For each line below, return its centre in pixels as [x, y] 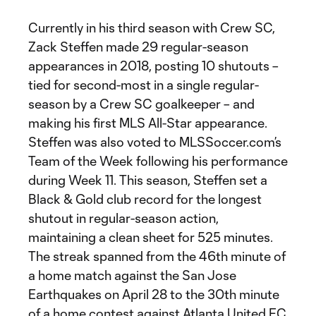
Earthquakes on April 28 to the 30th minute [154, 294]
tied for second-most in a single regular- [144, 85]
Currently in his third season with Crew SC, [152, 28]
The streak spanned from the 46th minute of [157, 256]
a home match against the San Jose [132, 275]
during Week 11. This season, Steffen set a [148, 180]
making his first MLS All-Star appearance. [148, 123]
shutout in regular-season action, [123, 218]
